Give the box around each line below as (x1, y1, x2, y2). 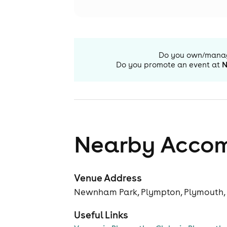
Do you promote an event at (116, 60, 220, 69)
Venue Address (74, 172, 142, 184)
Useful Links (74, 209, 128, 221)
